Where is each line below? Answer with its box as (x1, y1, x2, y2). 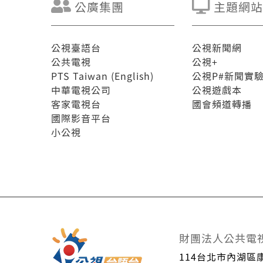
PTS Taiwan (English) (51, 69, 154, 83)
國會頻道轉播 (192, 97, 252, 112)
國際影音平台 (51, 111, 111, 126)
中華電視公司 (51, 83, 111, 97)
